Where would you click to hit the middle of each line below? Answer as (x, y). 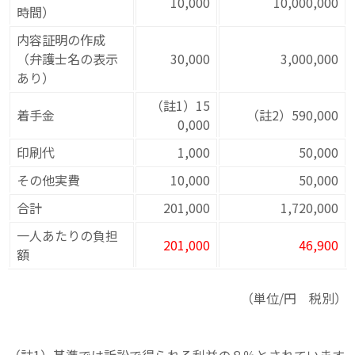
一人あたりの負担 (67, 235)
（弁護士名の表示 (67, 58)
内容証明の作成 (61, 39)
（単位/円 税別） (294, 298)
